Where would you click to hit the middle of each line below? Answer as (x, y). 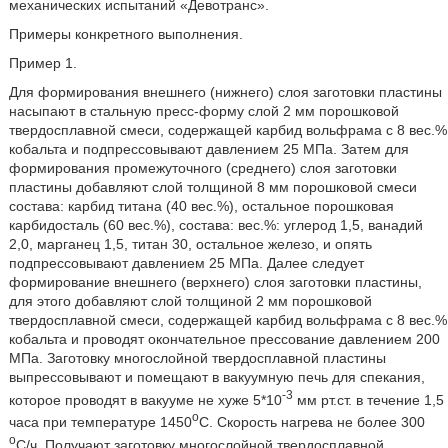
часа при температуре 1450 (100, 421)
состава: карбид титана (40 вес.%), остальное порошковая (201, 205)
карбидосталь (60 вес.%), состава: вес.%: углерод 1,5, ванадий (215, 224)
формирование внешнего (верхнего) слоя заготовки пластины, (215, 281)
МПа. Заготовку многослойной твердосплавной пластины (197, 357)
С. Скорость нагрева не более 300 (311, 421)
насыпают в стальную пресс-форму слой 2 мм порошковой (203, 110)
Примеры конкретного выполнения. (125, 33)
